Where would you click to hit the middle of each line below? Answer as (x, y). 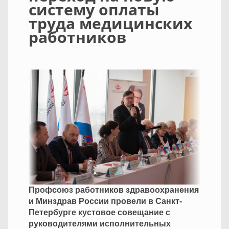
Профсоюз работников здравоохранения (114, 190)
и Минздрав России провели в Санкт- (105, 201)
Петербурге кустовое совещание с (99, 212)
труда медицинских (110, 24)
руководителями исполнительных (100, 223)
